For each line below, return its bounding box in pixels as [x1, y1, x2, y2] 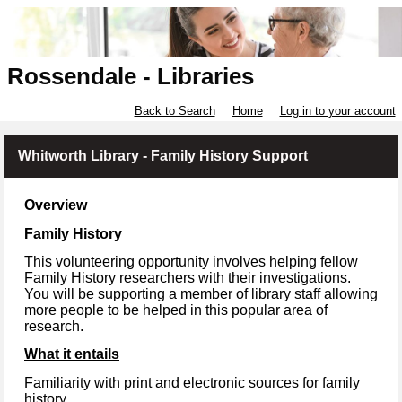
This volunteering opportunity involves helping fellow [24, 253, 358, 269]
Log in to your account [279, 104, 396, 118]
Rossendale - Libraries [6, 63, 254, 91]
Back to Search [134, 104, 215, 118]
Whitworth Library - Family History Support [18, 148, 308, 164]
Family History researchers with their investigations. [24, 269, 354, 285]
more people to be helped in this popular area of [24, 301, 328, 318]
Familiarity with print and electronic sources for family [24, 374, 360, 390]
